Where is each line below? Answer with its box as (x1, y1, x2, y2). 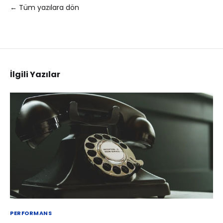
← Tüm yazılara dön (10, 2, 79, 12)
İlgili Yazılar (10, 68, 60, 80)
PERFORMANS (10, 209, 52, 218)
